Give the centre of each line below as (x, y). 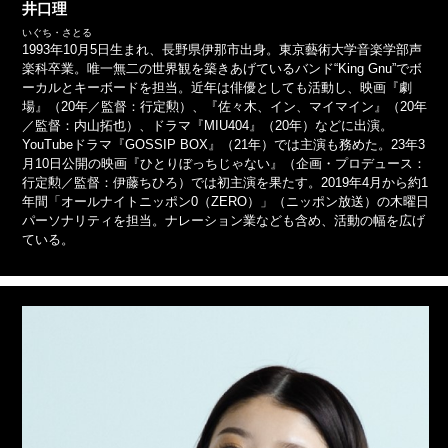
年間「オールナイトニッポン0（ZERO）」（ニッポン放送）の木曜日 (225, 202)
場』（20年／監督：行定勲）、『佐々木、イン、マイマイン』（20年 (224, 107)
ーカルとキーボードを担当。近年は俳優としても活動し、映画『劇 (217, 88)
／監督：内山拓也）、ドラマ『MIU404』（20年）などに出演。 (207, 126)
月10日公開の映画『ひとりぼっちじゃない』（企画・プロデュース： (224, 164)
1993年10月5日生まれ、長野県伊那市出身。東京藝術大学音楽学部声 (222, 50)
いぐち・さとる (57, 33)
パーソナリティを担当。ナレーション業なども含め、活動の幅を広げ (223, 221)
